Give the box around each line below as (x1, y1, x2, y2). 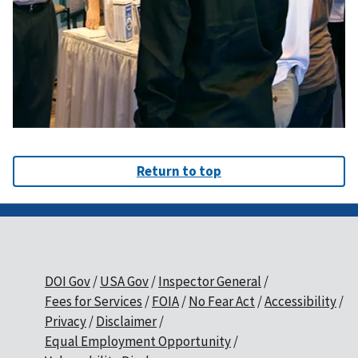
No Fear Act (189, 292, 255, 311)
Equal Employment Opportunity (45, 332, 231, 351)
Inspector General (158, 272, 261, 291)
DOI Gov (45, 272, 90, 291)
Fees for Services (45, 292, 142, 311)
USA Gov (100, 272, 149, 291)
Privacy (45, 312, 86, 331)
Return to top (137, 162, 221, 181)
